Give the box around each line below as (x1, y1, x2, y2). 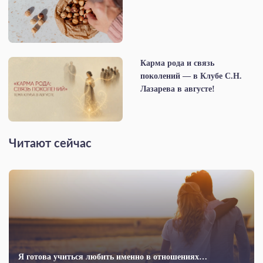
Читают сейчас (9, 138, 92, 150)
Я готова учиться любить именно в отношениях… (18, 252, 207, 262)
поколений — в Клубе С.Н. (140, 72, 242, 81)
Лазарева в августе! (140, 85, 215, 94)
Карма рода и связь (140, 59, 214, 68)
